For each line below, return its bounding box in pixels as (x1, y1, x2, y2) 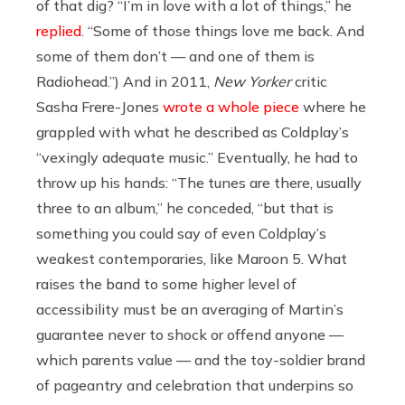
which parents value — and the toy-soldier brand (36, 350, 365, 369)
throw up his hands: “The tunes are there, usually (36, 173, 362, 192)
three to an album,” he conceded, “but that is (36, 198, 334, 217)
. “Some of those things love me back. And (81, 21, 364, 40)
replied (36, 21, 81, 40)
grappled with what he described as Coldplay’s (36, 122, 349, 141)
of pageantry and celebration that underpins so (36, 375, 353, 394)
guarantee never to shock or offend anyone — (36, 325, 344, 344)
